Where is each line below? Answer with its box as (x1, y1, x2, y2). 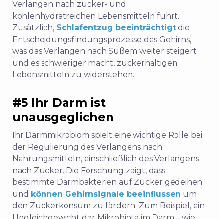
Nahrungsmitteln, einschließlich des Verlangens (12, 154, 199, 164)
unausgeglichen (12, 110, 114, 125)
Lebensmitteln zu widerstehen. (12, 70, 134, 80)
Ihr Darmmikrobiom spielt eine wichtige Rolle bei (12, 131, 202, 140)
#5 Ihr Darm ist (12, 95, 106, 110)
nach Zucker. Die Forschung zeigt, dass (12, 166, 165, 175)
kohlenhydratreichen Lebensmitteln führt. (12, 11, 179, 21)
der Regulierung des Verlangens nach (12, 142, 162, 152)
